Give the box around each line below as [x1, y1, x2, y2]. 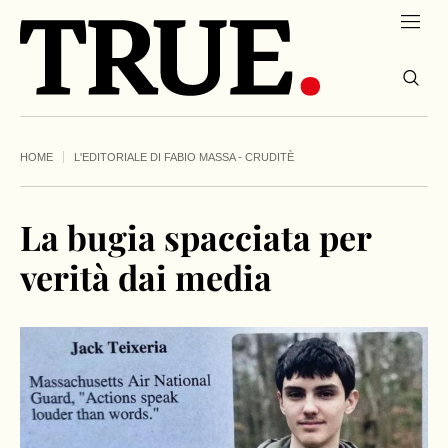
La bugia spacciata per [20, 214, 371, 261]
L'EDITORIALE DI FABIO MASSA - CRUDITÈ [74, 151, 294, 164]
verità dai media [20, 254, 272, 301]
